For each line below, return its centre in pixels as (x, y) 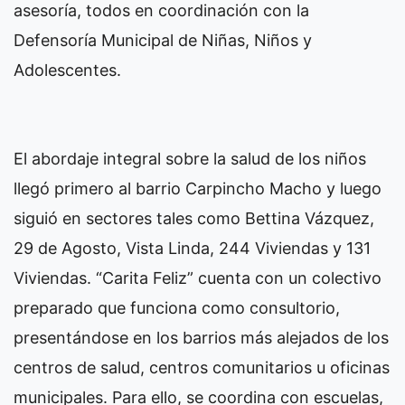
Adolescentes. (72, 71)
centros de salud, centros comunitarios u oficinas (202, 368)
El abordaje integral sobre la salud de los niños (190, 159)
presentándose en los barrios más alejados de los (201, 338)
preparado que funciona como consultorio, (177, 308)
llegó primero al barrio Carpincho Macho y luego (198, 189)
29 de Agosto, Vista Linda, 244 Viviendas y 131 (192, 249)
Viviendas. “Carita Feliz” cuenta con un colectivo (198, 278)
